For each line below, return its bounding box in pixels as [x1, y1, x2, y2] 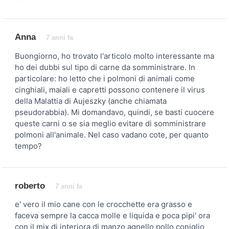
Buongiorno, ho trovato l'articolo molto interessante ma [15, 51, 214, 61]
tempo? [15, 141, 42, 151]
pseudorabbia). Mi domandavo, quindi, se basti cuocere [15, 107, 214, 117]
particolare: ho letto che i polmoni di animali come [15, 73, 195, 83]
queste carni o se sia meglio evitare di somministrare [15, 118, 206, 128]
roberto [15, 180, 45, 191]
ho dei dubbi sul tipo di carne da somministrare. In [15, 62, 195, 72]
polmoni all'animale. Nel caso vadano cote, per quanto [15, 129, 209, 140]
